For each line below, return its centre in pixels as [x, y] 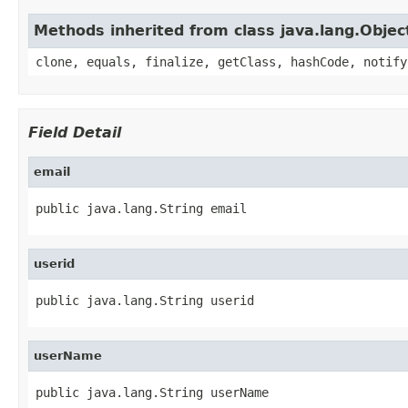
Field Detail [75, 132]
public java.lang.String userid [145, 300]
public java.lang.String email [141, 208]
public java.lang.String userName [152, 392]
